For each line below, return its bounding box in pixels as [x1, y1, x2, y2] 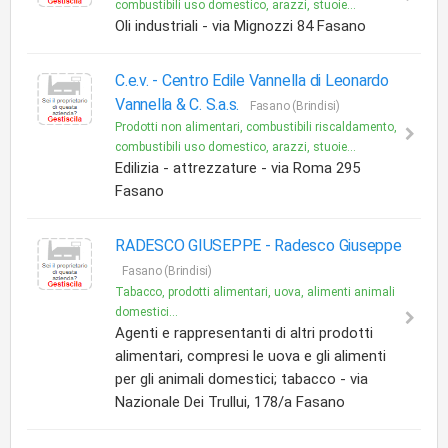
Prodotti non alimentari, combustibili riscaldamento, [115, 120, 397, 134]
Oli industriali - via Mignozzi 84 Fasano [115, 17, 366, 35]
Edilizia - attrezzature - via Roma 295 [115, 159, 360, 177]
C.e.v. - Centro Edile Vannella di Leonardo [115, 71, 389, 90]
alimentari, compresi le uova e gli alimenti [115, 347, 386, 365]
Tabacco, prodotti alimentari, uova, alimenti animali [115, 285, 395, 299]
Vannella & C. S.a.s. [115, 95, 243, 114]
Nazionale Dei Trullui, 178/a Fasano [115, 393, 345, 411]
